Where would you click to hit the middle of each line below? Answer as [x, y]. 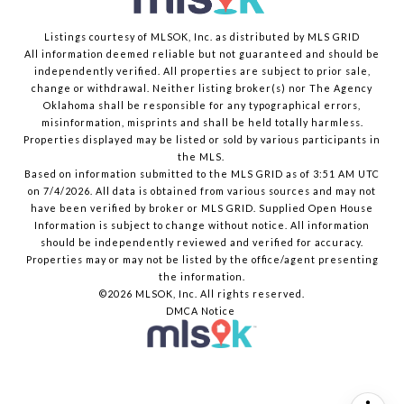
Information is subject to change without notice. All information [202, 225]
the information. [202, 277]
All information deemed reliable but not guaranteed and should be [202, 54]
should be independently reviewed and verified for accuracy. [202, 243]
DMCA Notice [201, 311]
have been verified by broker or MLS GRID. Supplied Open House [202, 208]
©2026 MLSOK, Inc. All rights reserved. [202, 294]
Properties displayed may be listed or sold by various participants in [202, 140]
